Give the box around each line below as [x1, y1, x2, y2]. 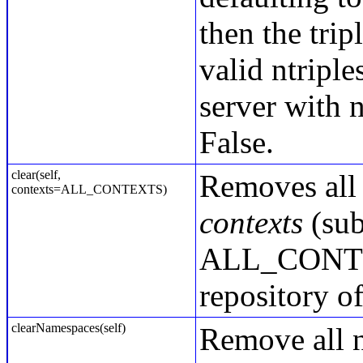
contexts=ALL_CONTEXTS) [11, 182, 167, 196]
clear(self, [11, 168, 61, 181]
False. [199, 125, 274, 160]
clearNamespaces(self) [11, 321, 126, 335]
